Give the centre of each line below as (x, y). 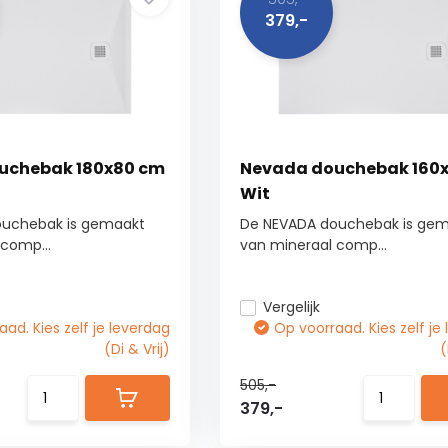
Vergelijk (291, 307)
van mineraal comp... (313, 245)
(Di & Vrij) (136, 349)
